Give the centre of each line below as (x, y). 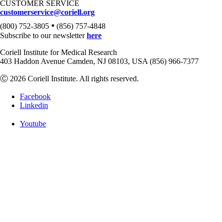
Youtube (33, 123)
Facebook (35, 96)
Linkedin (34, 105)
